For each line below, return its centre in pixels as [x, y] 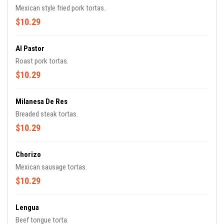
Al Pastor [30, 48]
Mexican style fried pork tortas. [60, 8]
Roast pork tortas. [42, 61]
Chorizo [28, 154]
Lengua [27, 207]
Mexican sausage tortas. [51, 167]
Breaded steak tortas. [47, 114]
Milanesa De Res [41, 101]
